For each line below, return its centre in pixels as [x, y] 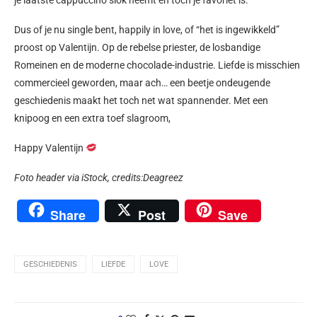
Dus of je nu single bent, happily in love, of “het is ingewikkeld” [148, 29]
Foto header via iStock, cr [67, 177]
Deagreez [163, 177]
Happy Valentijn [50, 148]
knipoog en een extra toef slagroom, [92, 118]
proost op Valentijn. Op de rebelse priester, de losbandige [137, 47]
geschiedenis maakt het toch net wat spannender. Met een [141, 100]
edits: [132, 177]
